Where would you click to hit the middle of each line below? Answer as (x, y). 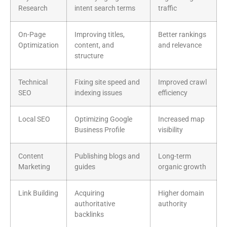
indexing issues (98, 93)
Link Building (38, 194)
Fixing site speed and (107, 83)
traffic (167, 9)
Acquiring (89, 194)
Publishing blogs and (107, 157)
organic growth (182, 167)
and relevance (180, 46)
